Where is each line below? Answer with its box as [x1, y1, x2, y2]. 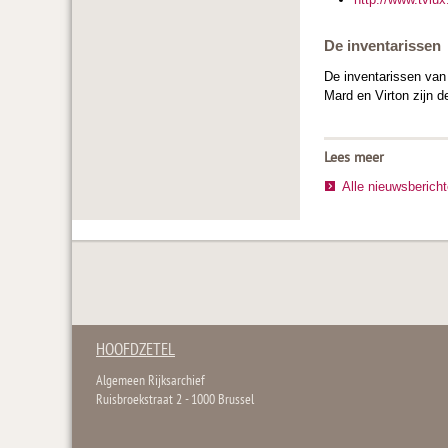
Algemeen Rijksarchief [96, 372, 205, 392]
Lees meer [324, 149, 384, 169]
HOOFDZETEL [96, 340, 175, 363]
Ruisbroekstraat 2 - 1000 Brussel [96, 391, 254, 411]
